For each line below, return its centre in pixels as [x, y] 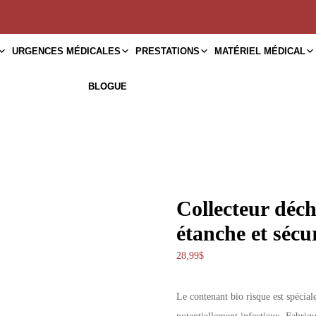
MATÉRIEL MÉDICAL [260, 51]
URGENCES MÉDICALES [67, 51]
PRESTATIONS [168, 51]
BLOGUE [108, 86]
